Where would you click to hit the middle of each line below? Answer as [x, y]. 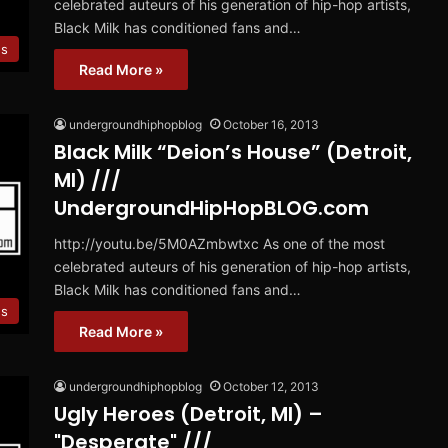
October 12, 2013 [271, 387]
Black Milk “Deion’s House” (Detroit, [233, 152]
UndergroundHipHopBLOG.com [211, 208]
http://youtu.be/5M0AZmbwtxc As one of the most [219, 244]
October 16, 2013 [271, 125]
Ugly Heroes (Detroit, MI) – [188, 414]
